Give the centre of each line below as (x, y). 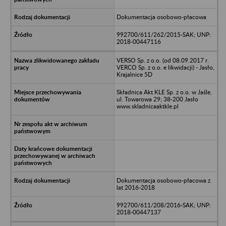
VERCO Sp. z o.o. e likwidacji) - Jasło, (165, 67)
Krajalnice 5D (134, 74)
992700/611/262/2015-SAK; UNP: (163, 34)
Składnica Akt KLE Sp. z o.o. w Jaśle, (164, 92)
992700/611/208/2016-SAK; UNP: (163, 205)
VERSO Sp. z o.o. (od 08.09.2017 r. (162, 60)
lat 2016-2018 (135, 187)
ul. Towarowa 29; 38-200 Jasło (157, 99)
